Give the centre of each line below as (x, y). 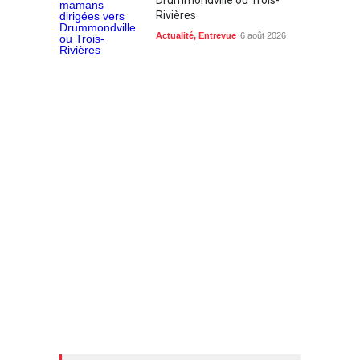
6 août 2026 (263, 35)
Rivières (176, 15)
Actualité (175, 35)
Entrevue (217, 35)
